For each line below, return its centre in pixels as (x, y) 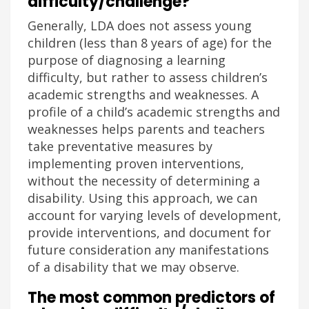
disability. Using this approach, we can (142, 198)
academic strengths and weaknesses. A (143, 94)
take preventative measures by (120, 146)
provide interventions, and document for (149, 232)
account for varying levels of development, (154, 215)
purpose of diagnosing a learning (127, 60)
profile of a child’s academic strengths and (154, 112)
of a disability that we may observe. (133, 267)
